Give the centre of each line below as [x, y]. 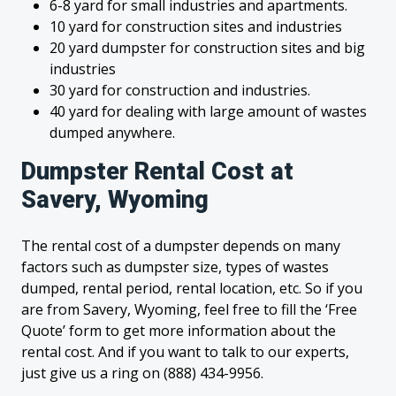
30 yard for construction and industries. [180, 90]
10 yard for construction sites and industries [196, 27]
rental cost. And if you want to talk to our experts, [185, 352]
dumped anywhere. [112, 133]
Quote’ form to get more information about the [179, 331]
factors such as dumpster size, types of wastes [175, 267]
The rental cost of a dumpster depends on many [181, 246]
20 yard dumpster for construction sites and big [207, 48]
